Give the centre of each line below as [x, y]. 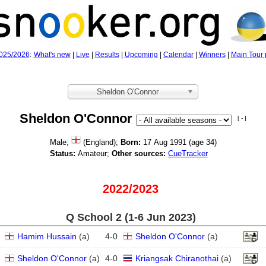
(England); [100, 142]
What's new [52, 55]
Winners [212, 55]
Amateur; [93, 153]
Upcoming [141, 55]
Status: [62, 153]
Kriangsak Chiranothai [177, 258]
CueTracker [188, 153]
